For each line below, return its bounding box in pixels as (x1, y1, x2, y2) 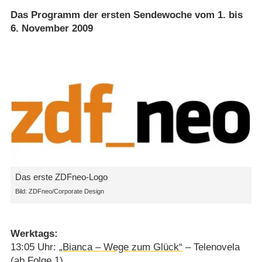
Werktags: (10, 228, 58, 240)
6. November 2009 (10, 23, 93, 35)
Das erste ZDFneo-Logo (15, 172, 108, 182)
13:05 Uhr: (10, 242, 59, 253)
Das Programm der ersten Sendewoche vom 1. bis (10, 9, 243, 21)
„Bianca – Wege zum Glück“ (58, 242, 182, 253)
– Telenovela (182, 242, 240, 253)
